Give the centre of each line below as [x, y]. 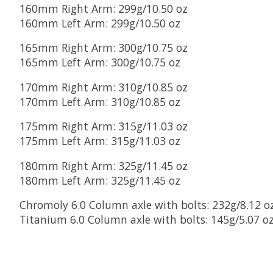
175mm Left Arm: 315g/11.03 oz [100, 141]
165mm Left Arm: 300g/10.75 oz [100, 62]
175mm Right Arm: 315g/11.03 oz [104, 126]
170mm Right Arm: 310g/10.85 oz [104, 87]
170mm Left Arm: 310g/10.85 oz [100, 101]
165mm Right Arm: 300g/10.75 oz [104, 48]
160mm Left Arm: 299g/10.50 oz [100, 23]
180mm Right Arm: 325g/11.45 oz [104, 165]
